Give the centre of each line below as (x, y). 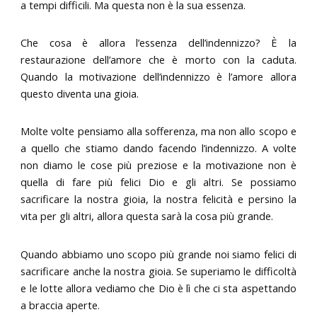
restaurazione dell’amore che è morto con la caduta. (158, 59)
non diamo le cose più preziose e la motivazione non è (158, 165)
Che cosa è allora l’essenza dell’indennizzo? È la (158, 42)
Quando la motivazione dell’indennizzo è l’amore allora (158, 76)
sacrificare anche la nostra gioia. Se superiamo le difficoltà (158, 271)
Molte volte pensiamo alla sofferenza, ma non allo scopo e (158, 131)
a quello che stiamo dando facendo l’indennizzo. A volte (158, 148)
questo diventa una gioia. (80, 93)
